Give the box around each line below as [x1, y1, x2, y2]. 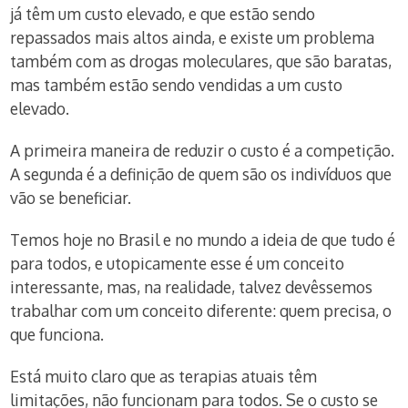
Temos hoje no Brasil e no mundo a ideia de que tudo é [10, 229, 396, 250]
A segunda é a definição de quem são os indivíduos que [10, 164, 393, 184]
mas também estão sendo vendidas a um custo [10, 75, 343, 95]
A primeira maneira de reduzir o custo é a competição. [10, 140, 395, 160]
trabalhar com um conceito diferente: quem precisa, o [10, 301, 393, 321]
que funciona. [10, 324, 105, 344]
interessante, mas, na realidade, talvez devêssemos [10, 277, 373, 297]
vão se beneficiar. [10, 188, 132, 208]
